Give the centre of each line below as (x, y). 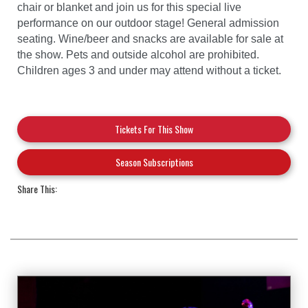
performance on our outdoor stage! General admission (148, 23)
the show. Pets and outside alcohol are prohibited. (138, 55)
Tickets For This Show (154, 129)
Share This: (37, 189)
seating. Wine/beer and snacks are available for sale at (150, 39)
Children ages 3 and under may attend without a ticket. (149, 71)
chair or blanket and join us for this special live (129, 8)
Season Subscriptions (154, 162)
